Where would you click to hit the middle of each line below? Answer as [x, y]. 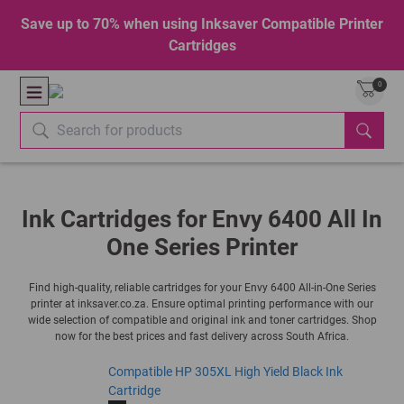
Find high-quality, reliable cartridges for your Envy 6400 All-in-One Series [202, 288]
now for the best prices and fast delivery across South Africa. [202, 336]
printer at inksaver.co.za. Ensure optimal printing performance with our [202, 304]
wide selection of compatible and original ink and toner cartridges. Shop [202, 320]
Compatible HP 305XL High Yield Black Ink [225, 372]
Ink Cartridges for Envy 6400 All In [202, 219]
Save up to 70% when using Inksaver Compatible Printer [202, 24]
